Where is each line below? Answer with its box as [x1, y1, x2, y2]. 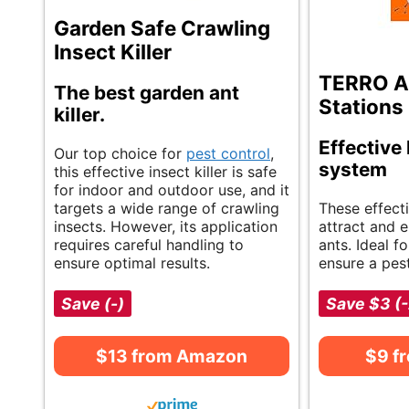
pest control [186, 144, 270, 163]
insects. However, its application [54, 217, 278, 236]
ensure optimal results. [54, 254, 210, 273]
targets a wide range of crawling [54, 199, 279, 218]
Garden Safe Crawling [54, 16, 270, 41]
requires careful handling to [54, 236, 244, 255]
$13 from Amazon [96, 345, 247, 368]
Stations [319, 94, 404, 120]
